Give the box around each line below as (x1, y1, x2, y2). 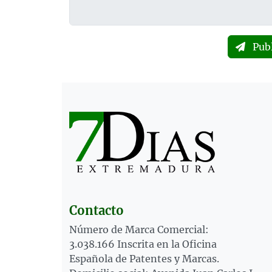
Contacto (69, 203, 124, 219)
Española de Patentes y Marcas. (69, 253, 219, 265)
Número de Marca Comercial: (69, 223, 209, 236)
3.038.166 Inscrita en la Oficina (69, 238, 217, 251)
